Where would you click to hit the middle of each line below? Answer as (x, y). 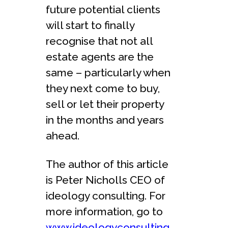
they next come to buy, (103, 88)
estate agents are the (100, 56)
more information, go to (104, 211)
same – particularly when (108, 72)
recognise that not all (99, 41)
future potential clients (103, 9)
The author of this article (107, 164)
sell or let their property (105, 104)
